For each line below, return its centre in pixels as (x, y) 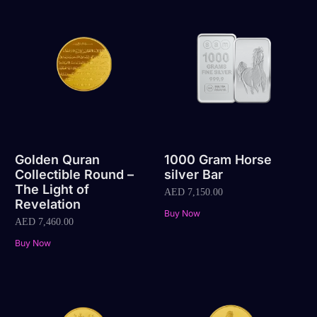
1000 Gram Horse (218, 160)
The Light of (52, 190)
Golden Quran (58, 160)
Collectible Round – (75, 175)
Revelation (48, 204)
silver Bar (193, 175)
